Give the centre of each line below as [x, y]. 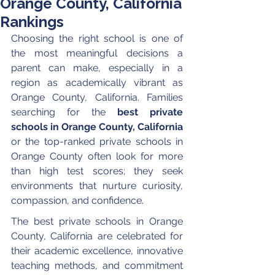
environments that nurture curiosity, [98, 186]
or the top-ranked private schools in [98, 142]
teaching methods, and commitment [98, 266]
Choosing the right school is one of [98, 39]
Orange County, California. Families [98, 98]
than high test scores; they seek [98, 171]
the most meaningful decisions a [98, 53]
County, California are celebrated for [98, 236]
